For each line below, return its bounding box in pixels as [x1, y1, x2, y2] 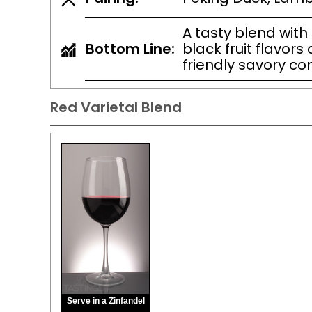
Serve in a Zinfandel [66, 296, 145, 306]
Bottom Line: [86, 39, 175, 58]
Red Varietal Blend [50, 97, 182, 117]
